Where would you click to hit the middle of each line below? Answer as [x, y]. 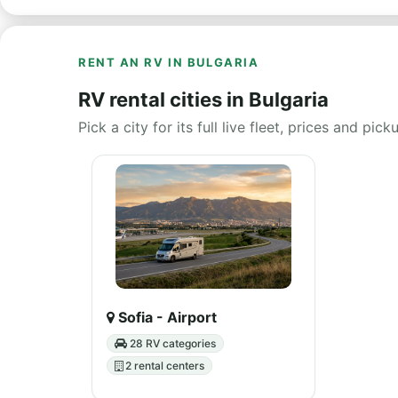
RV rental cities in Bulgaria [203, 99]
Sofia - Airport [166, 317]
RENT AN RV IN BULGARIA [169, 62]
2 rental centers [163, 366]
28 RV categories [171, 343]
